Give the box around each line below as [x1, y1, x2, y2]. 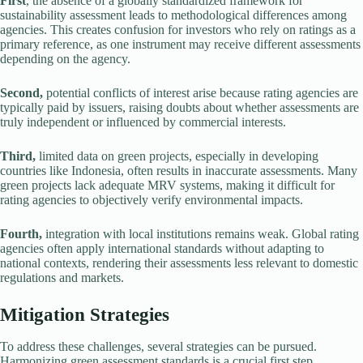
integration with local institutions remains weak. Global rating [45, 227, 359, 241]
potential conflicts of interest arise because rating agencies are [46, 86, 358, 100]
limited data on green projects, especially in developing [39, 149, 318, 164]
